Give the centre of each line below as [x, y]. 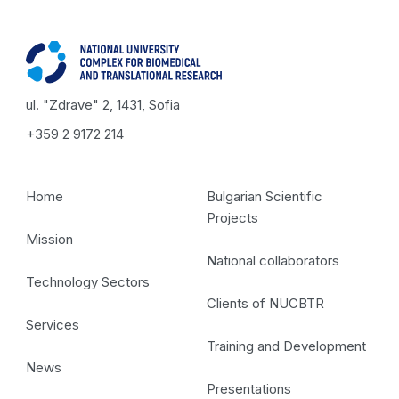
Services [53, 324]
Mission [50, 239]
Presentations [249, 388]
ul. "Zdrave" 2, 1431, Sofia [103, 104]
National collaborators [273, 260]
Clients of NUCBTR [265, 303]
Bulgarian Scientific [265, 196]
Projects [232, 217]
